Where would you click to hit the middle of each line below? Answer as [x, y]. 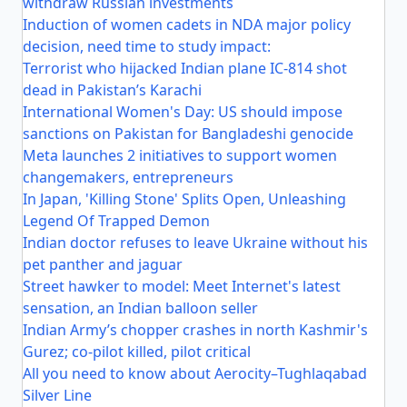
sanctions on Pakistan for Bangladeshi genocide [188, 134]
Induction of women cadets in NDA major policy [187, 25]
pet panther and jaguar [103, 264]
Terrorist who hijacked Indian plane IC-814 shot [185, 68]
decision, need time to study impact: [147, 46]
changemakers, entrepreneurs [128, 177]
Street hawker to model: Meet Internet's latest [182, 286]
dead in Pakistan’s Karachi [112, 90]
